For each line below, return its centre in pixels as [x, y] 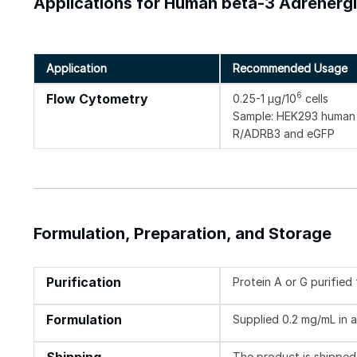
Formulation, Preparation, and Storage [182, 233]
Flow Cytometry [97, 99]
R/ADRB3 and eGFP [284, 133]
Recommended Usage [290, 68]
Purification [84, 282]
